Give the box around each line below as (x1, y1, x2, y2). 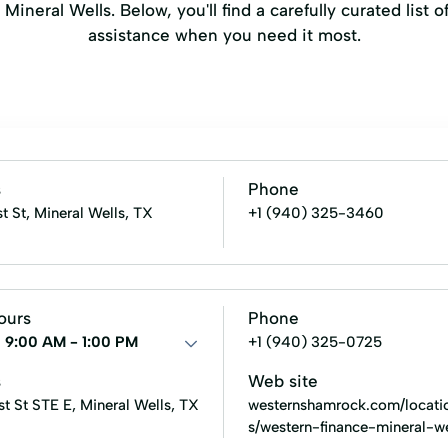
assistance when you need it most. (87, 25, 361, 45)
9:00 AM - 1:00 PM (4, 333, 138, 351)
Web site (248, 371, 318, 391)
